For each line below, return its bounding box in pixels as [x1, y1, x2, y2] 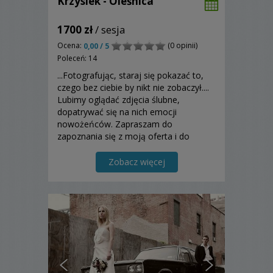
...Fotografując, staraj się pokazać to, [57, 69, 204, 81]
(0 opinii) [166, 40, 197, 51]
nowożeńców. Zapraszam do [57, 118, 172, 130]
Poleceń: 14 [57, 52, 97, 63]
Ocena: [57, 40, 83, 51]
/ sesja [93, 22, 126, 37]
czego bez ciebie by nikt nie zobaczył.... [57, 81, 209, 93]
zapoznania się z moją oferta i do [57, 130, 190, 142]
